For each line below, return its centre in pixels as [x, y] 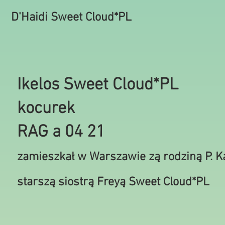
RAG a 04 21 [61, 132]
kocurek [46, 109]
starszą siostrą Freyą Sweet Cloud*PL [115, 182]
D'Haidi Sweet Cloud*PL [71, 18]
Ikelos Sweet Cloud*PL [98, 85]
